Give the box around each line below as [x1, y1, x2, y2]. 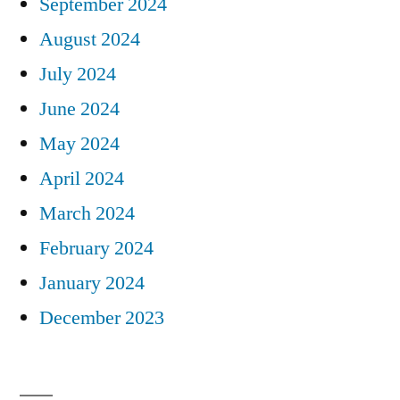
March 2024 [39, 200, 135, 226]
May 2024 [39, 130, 120, 156]
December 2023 [39, 304, 164, 330]
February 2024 [39, 235, 154, 261]
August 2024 [39, 26, 140, 52]
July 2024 [39, 61, 116, 87]
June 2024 [39, 96, 120, 121]
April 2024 [39, 165, 124, 191]
